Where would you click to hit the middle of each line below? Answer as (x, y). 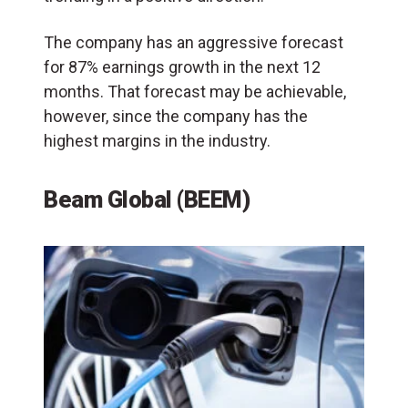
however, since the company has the (176, 116)
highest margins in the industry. (161, 140)
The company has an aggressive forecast (194, 42)
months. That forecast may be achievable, (195, 91)
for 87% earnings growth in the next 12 (182, 66)
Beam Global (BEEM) (149, 199)
